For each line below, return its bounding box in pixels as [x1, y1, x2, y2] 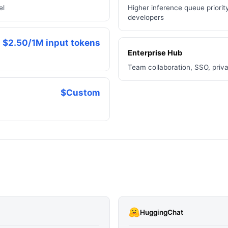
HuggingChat [140, 208, 183, 216]
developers [128, 13, 164, 21]
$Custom [61, 88, 100, 98]
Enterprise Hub [128, 48, 182, 58]
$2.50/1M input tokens [3, 38, 100, 48]
